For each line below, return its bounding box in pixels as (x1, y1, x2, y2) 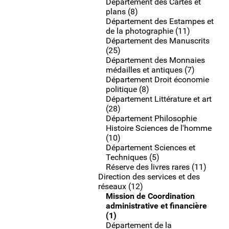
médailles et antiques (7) (106, 65, 195, 75)
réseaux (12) (98, 181, 143, 191)
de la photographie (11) (106, 26, 190, 36)
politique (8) (106, 84, 149, 94)
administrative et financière (106, 201, 207, 211)
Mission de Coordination (106, 191, 195, 201)
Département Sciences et (106, 143, 195, 152)
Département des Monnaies (106, 55, 205, 65)
